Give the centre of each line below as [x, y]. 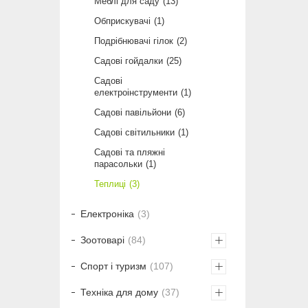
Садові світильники [134, 133]
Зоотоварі [102, 240]
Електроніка [107, 214]
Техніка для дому [119, 293]
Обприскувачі [122, 21]
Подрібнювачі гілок [134, 41]
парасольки [118, 164]
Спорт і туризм [113, 266]
